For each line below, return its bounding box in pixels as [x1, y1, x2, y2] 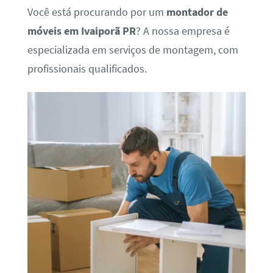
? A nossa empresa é [135, 24, 230, 38]
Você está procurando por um [27, 5, 166, 19]
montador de [166, 5, 228, 19]
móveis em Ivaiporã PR [27, 24, 136, 38]
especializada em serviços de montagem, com [27, 43, 238, 57]
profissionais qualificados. [27, 62, 147, 76]
